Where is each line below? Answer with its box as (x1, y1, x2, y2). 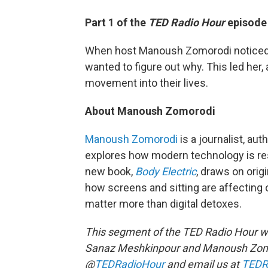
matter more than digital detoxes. (85, 197, 242, 210)
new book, (85, 165, 135, 178)
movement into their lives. (85, 77, 208, 89)
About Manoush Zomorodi (85, 105, 215, 117)
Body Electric (135, 165, 196, 178)
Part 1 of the (85, 16, 148, 29)
